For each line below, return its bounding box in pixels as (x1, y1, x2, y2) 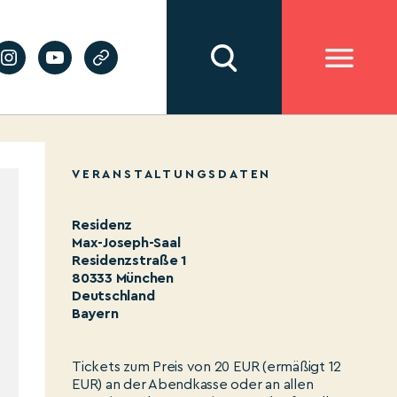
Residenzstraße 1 (72, 253, 188, 268)
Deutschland (72, 289, 155, 303)
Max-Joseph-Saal (72, 236, 181, 250)
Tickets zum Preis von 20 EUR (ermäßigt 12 (72, 360, 342, 374)
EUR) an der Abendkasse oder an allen (72, 378, 314, 392)
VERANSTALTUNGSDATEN (72, 168, 272, 181)
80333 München (72, 271, 174, 285)
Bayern (72, 307, 119, 321)
